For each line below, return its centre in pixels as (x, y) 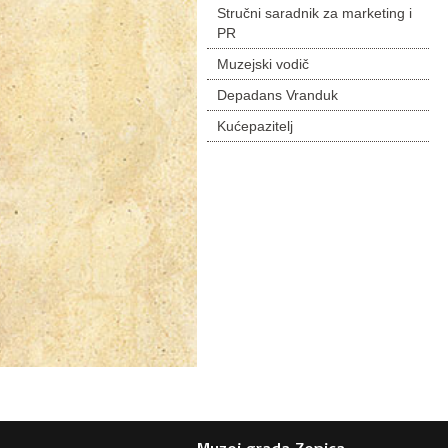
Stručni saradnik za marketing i (314, 13)
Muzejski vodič (263, 64)
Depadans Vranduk (277, 95)
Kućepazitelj (255, 126)
